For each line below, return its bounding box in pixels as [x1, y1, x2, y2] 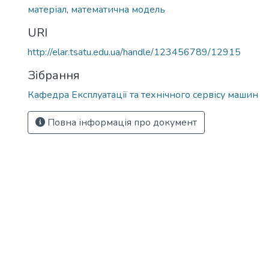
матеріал [28, 3, 67, 16]
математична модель [71, 3, 165, 16]
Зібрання [28, 67, 80, 83]
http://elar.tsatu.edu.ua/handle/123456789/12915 [28, 46, 241, 59]
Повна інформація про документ [45, 116, 197, 129]
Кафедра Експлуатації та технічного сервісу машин [28, 88, 258, 101]
